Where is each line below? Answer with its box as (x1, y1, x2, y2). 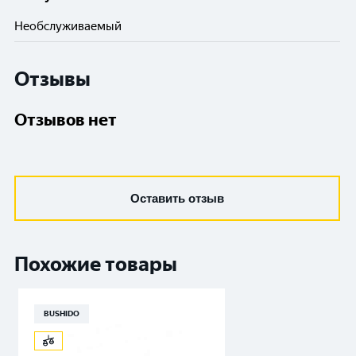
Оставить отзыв (130, 192, 224, 206)
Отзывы (14, 67, 91, 91)
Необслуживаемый (14, 19, 122, 34)
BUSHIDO (44, 308, 79, 319)
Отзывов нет (14, 110, 117, 130)
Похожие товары (14, 252, 177, 277)
